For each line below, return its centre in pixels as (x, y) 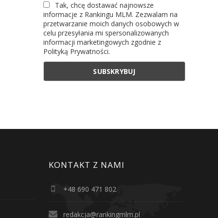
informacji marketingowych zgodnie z (102, 42)
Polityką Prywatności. (76, 51)
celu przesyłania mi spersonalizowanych (106, 33)
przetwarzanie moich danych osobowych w (111, 24)
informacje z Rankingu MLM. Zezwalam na (110, 14)
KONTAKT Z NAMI (87, 164)
